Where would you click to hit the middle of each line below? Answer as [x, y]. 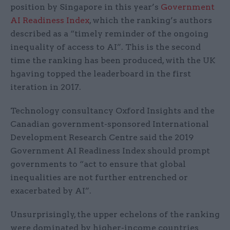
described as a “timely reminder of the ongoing [109, 34]
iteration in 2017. [47, 87]
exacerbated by [42, 191]
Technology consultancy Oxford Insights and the [112, 111]
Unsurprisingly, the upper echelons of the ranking [115, 215]
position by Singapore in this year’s [85, 7]
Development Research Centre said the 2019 [102, 138]
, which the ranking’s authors [151, 21]
